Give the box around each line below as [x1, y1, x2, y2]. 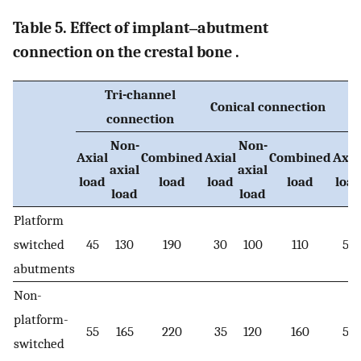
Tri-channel [104, 85, 176, 102]
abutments [14, 259, 75, 276]
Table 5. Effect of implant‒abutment [13, 18, 268, 37]
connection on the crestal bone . [13, 42, 239, 61]
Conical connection [210, 98, 326, 114]
